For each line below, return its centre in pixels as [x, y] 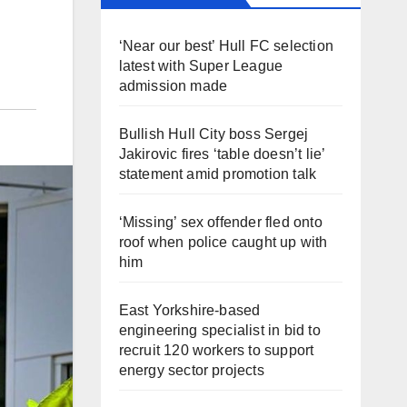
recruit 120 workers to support [216, 350]
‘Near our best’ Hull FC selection [226, 46]
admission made [173, 86]
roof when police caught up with [223, 242]
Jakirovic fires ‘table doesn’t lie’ [222, 154]
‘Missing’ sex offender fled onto [220, 222]
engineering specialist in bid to [219, 330]
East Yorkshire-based [189, 310]
